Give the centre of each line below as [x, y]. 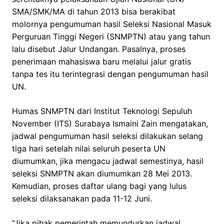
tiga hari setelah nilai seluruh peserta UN [89, 149]
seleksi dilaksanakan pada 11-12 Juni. [82, 199]
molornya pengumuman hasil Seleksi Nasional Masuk [112, 24]
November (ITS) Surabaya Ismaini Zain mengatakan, [111, 124]
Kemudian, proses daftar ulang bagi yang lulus [99, 186]
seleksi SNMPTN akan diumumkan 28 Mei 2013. [102, 174]
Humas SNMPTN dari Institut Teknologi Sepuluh [102, 111]
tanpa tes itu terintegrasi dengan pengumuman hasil [110, 74]
